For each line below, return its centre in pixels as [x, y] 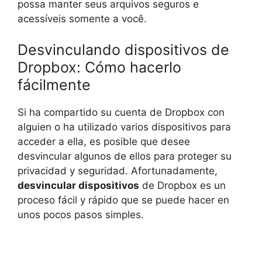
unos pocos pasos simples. [81, 215]
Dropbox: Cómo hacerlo [99, 67]
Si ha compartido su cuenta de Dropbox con [121, 112]
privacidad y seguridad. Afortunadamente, [118, 171]
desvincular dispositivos [78, 185]
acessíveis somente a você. [82, 18]
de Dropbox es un [182, 185]
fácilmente [54, 85]
